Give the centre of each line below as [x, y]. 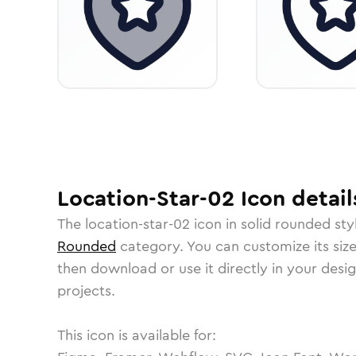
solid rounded [286, 224]
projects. [86, 291]
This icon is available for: [137, 335]
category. [151, 246]
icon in [215, 224]
